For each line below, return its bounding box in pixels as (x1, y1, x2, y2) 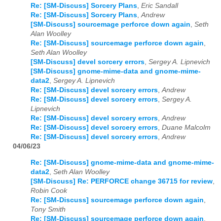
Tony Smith (31, 205, 66, 213)
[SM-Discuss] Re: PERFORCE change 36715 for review (31, 177, 213, 185)
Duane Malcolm (162, 123, 211, 131)
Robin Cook (31, 186, 67, 194)
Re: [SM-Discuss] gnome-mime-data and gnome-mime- (31, 158, 214, 166)
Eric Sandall (141, 1, 178, 9)
